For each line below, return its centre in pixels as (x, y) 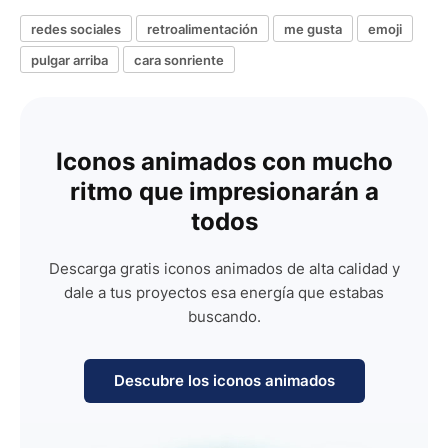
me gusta (313, 28)
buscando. (224, 316)
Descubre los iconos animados (224, 380)
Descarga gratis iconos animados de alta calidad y (224, 268)
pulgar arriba (69, 59)
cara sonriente (179, 59)
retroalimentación (202, 28)
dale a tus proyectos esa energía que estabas (224, 292)
